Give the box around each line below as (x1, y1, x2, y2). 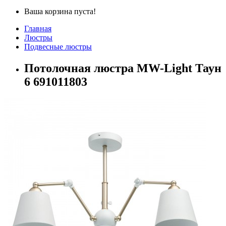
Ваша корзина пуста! (24, 7, 96, 16)
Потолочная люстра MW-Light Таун (24, 61, 221, 75)
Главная (24, 24, 51, 33)
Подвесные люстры (24, 42, 92, 51)
